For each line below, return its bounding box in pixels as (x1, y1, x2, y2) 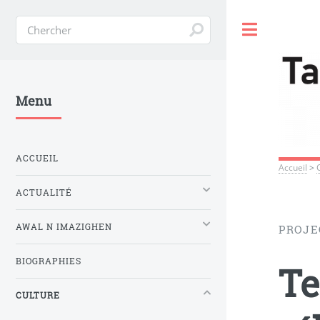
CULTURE (16, 289, 60, 301)
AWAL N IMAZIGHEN (16, 221, 112, 232)
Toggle (273, 23, 301, 36)
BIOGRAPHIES (16, 255, 81, 266)
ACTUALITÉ (16, 186, 72, 198)
